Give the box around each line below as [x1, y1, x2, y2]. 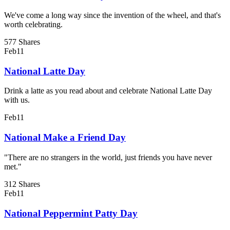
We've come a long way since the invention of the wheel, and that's [4, 11, 221, 20]
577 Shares [4, 37, 40, 46]
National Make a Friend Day [4, 132, 126, 143]
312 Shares [4, 179, 40, 188]
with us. [4, 95, 30, 105]
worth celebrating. [4, 20, 63, 29]
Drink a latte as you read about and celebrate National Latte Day [4, 86, 212, 95]
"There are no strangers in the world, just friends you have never [4, 152, 212, 162]
